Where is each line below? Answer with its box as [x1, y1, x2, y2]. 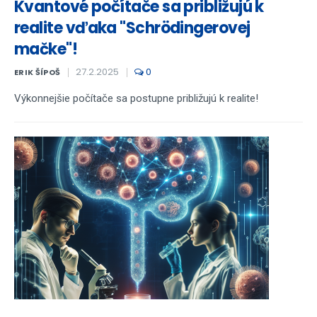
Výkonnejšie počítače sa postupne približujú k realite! [14, 92, 258, 105]
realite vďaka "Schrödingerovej [14, 17, 250, 39]
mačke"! [14, 38, 78, 60]
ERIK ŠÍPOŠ [14, 67, 61, 78]
